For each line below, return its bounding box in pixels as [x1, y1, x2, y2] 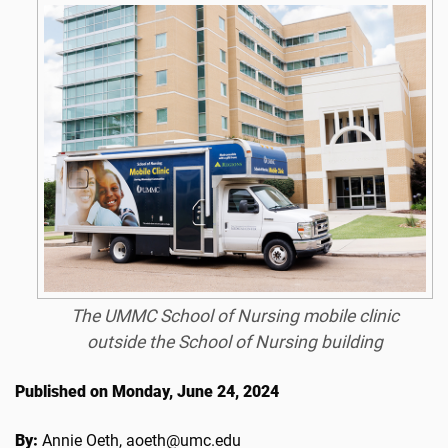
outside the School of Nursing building [86, 331, 383, 352]
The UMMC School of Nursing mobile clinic [70, 305, 399, 326]
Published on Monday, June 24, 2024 [15, 381, 279, 401]
